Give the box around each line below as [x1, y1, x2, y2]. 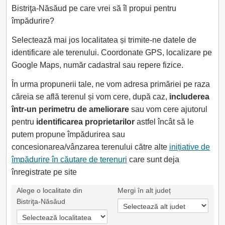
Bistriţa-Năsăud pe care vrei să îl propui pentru [12, 4, 176, 13]
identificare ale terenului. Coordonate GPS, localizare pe [12, 48, 212, 57]
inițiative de [169, 143, 210, 151]
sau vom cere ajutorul [129, 105, 207, 114]
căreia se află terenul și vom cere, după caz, [12, 92, 169, 101]
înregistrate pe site [12, 168, 77, 176]
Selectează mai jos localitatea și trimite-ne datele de [12, 36, 196, 44]
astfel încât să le [135, 118, 194, 126]
